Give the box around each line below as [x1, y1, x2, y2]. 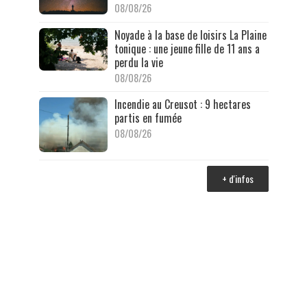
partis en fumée [114, 109, 182, 126]
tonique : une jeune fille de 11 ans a [114, 40, 260, 57]
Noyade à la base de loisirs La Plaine [114, 26, 267, 43]
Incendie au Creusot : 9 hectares [114, 95, 251, 112]
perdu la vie [114, 53, 163, 71]
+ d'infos [221, 171, 254, 186]
